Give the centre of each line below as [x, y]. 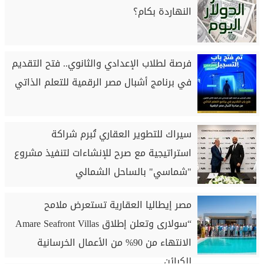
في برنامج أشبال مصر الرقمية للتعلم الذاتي [103, 82]
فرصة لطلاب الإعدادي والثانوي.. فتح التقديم [101, 63]
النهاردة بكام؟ [162, 11]
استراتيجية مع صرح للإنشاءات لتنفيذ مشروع [103, 153]
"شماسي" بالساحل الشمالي [133, 172]
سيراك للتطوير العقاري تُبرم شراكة [121, 134]
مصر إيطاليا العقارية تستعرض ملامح [118, 205]
